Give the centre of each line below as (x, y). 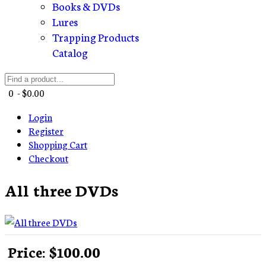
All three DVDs (61, 189)
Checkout (48, 158)
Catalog (70, 52)
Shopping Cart (58, 144)
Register (46, 130)
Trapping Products (96, 37)
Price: (28, 251)
